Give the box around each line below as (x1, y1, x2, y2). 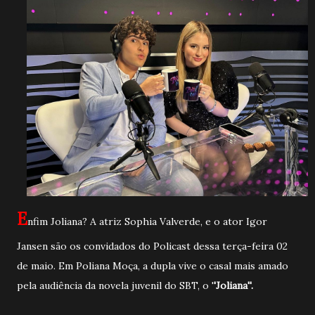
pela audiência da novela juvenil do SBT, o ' (17, 279, 214, 292)
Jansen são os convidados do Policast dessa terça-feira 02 (17, 240, 288, 252)
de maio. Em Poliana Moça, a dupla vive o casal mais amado (17, 259, 288, 272)
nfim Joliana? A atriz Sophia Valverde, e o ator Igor (27, 215, 267, 228)
